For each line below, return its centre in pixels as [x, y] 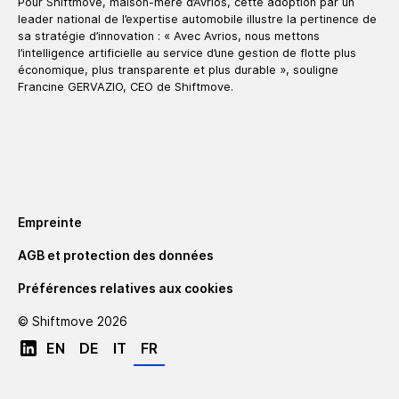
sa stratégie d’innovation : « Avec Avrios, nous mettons [169, 36]
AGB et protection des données [116, 255]
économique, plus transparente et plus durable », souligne [178, 70]
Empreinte [50, 222]
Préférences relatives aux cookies [126, 288]
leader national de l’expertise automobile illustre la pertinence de [197, 19]
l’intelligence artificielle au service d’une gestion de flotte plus [187, 53]
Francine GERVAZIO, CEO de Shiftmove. [126, 87]
